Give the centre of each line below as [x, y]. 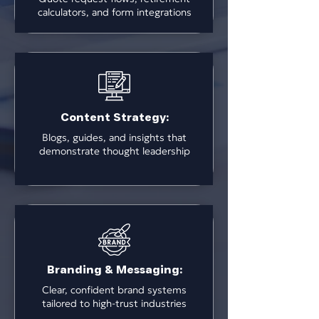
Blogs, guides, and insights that [114, 137]
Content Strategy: [114, 117]
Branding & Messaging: [114, 270]
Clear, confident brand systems [114, 290]
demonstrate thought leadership [114, 151]
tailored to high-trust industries [114, 303]
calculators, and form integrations [114, 12]
